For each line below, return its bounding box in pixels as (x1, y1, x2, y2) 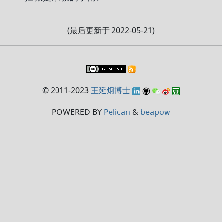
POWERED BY (52, 107, 104, 117)
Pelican (104, 107, 130, 117)
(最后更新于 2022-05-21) (67, 25, 155, 36)
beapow (140, 107, 170, 117)
